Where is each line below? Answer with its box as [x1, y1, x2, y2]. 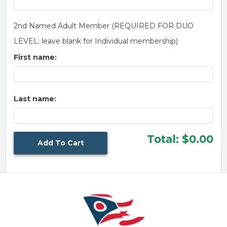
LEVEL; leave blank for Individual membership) [14, 36, 178, 46]
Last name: [14, 94, 56, 103]
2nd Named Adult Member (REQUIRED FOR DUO [14, 21, 194, 30]
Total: [147, 133, 179, 145]
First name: [14, 53, 57, 62]
